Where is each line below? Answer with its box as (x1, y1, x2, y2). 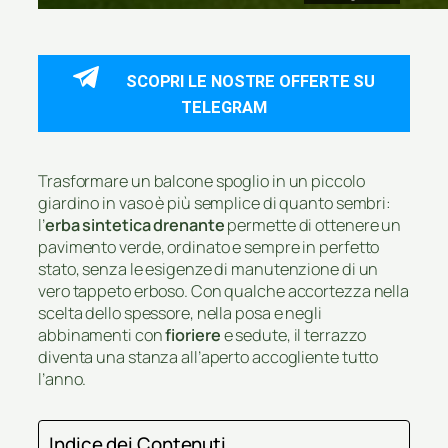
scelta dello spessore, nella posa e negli (38, 302, 322, 324)
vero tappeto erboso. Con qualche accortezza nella (38, 280, 410, 302)
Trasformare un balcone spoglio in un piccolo (38, 170, 365, 192)
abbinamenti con (38, 324, 166, 346)
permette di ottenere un (224, 214, 402, 236)
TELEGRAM (181, 97, 267, 117)
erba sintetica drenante (44, 214, 225, 236)
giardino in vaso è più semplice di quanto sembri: (38, 192, 392, 214)
